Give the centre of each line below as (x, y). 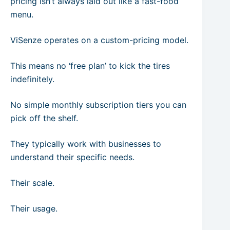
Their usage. (34, 208)
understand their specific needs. (72, 157)
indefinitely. (32, 79)
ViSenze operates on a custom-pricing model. (99, 40)
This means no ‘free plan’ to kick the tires (90, 65)
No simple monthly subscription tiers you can (98, 104)
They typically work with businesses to (86, 143)
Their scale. (32, 183)
